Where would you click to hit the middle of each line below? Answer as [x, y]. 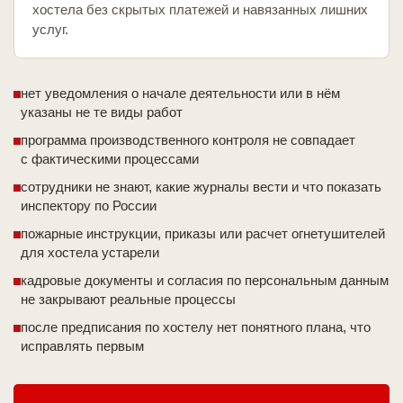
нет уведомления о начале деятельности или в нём [180, 94]
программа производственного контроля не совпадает [188, 140]
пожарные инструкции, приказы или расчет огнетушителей [203, 234]
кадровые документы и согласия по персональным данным [205, 281]
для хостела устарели [90, 253]
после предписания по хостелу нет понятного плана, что [196, 327]
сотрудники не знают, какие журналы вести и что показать [201, 187]
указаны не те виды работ [102, 112]
